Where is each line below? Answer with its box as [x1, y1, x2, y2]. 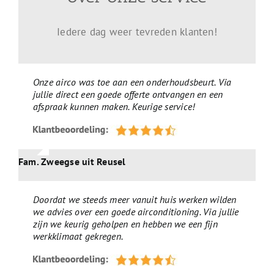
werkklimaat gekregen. [32, 230, 124, 243]
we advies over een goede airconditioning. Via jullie [32, 206, 239, 218]
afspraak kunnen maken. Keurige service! [32, 100, 195, 113]
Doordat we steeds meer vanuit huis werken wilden [32, 193, 237, 206]
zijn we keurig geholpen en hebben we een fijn [32, 218, 218, 231]
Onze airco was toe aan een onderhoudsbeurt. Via [32, 76, 232, 89]
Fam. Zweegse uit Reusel [18, 155, 126, 168]
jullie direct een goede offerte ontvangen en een [32, 88, 223, 101]
